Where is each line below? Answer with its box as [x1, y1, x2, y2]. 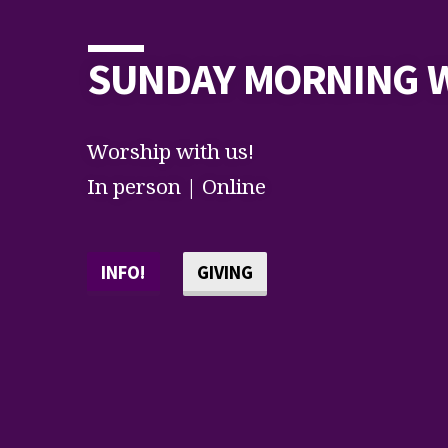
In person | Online [87, 171, 266, 200]
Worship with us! [87, 136, 254, 165]
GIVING [196, 261, 253, 285]
